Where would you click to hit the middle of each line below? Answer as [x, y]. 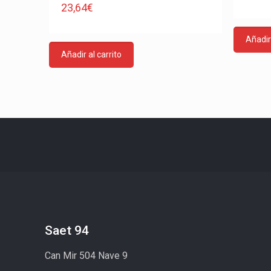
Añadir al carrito [91, 54]
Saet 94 [67, 230]
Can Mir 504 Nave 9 [87, 256]
